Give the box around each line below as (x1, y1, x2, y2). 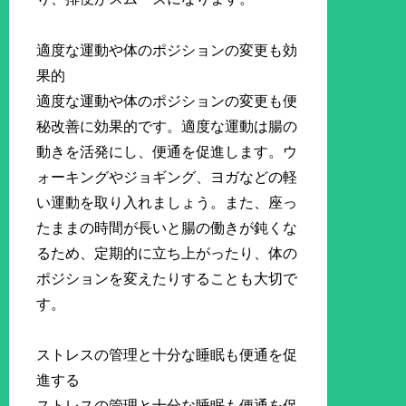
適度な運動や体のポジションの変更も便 (36, 92, 298, 109)
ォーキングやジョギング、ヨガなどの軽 (36, 169, 298, 185)
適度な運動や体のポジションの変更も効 (36, 42, 298, 58)
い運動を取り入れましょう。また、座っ (36, 194, 298, 210)
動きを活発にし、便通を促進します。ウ (36, 143, 298, 159)
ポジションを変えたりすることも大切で (36, 270, 298, 286)
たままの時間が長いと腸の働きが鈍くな (36, 219, 298, 236)
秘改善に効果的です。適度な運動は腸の (36, 118, 298, 134)
